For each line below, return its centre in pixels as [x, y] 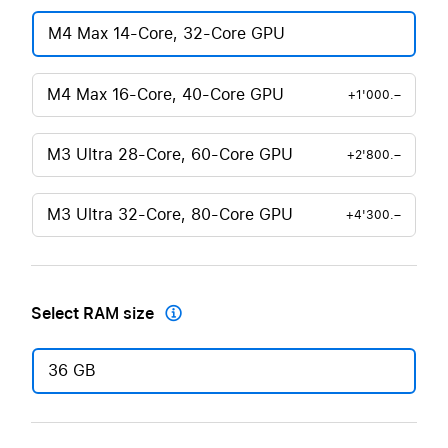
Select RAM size [92, 313]
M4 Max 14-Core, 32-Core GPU [166, 33]
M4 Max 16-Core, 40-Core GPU [165, 94]
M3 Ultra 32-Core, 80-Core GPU [170, 214]
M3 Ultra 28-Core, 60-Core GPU [170, 154]
